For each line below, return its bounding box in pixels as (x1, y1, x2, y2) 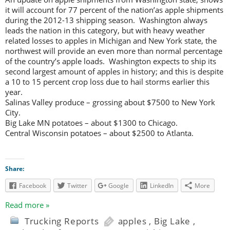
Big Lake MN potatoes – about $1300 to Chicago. (5, 117, 178, 128)
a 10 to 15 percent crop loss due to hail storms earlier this (5, 76, 209, 87)
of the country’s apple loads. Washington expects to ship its (5, 55, 216, 66)
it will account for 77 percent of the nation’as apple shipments (5, 4, 223, 15)
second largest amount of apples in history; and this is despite (5, 66, 223, 76)
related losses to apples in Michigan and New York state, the (5, 35, 217, 46)
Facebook (19, 181, 46, 190)
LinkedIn (150, 181, 174, 190)
